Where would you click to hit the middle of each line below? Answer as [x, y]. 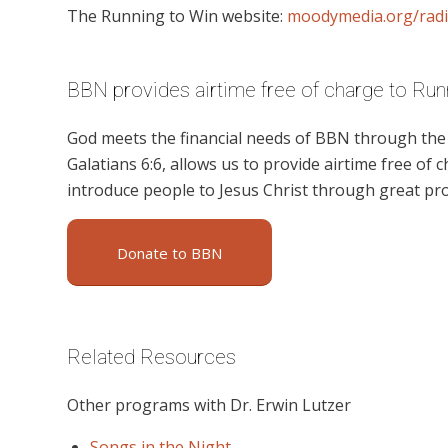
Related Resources [151, 357]
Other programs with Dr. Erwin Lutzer [209, 404]
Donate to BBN [169, 253]
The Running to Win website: [177, 15]
